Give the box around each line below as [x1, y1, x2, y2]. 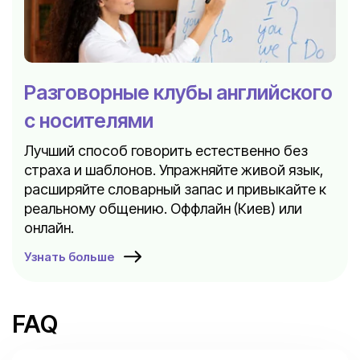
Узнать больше [24, 249, 114, 264]
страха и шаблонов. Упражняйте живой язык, [24, 162, 324, 178]
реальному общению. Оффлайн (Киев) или [24, 200, 302, 217]
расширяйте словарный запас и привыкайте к [24, 181, 326, 198]
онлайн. [24, 219, 74, 236]
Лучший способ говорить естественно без [24, 142, 308, 159]
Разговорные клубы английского [24, 80, 333, 104]
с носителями [24, 108, 153, 133]
